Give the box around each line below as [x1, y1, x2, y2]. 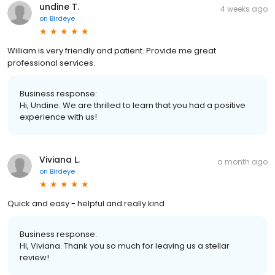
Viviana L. [39, 153, 80, 166]
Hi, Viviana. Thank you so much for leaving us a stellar [20, 240, 230, 252]
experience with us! [20, 111, 97, 123]
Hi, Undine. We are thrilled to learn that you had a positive [20, 99, 246, 112]
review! [20, 252, 49, 264]
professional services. [7, 57, 95, 69]
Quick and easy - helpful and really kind [7, 198, 165, 210]
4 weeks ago [220, 4, 268, 15]
